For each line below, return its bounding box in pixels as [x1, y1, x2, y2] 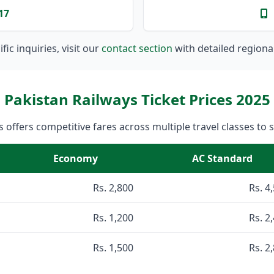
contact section [101, 42, 172, 56]
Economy [53, 152, 98, 166]
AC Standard [192, 152, 253, 166]
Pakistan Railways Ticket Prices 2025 [4, 89, 270, 110]
